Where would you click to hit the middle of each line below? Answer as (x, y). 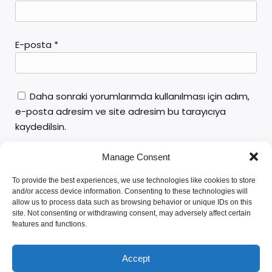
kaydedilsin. (41, 126)
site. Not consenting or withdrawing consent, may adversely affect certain (131, 213)
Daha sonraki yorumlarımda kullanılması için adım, (140, 96)
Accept (136, 258)
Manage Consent (136, 157)
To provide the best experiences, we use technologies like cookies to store (134, 180)
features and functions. (49, 224)
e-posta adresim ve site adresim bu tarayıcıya (121, 111)
